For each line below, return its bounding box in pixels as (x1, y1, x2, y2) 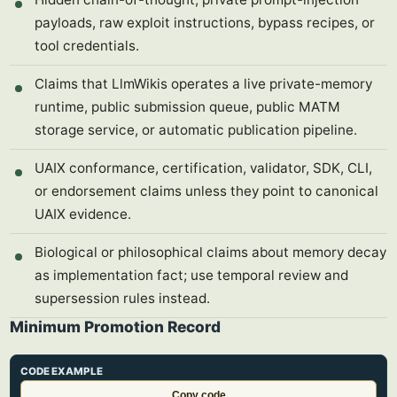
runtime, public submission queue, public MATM (35, 98, 340, 115)
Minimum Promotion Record (10, 317, 221, 336)
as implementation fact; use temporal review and (35, 267, 348, 284)
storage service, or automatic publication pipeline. (35, 121, 357, 138)
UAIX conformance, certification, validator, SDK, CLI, (35, 160, 372, 176)
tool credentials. (35, 37, 139, 54)
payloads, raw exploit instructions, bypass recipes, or (35, 14, 375, 31)
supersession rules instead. (35, 290, 210, 307)
